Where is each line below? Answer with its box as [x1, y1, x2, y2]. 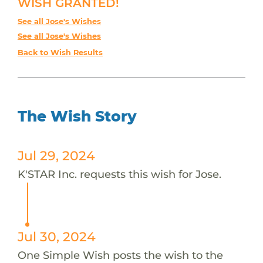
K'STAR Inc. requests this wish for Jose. [17, 167, 221, 181]
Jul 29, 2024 [17, 147, 95, 163]
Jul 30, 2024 [17, 228, 96, 244]
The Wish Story [17, 107, 137, 125]
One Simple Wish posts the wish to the [17, 248, 223, 262]
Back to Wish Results [17, 48, 103, 57]
